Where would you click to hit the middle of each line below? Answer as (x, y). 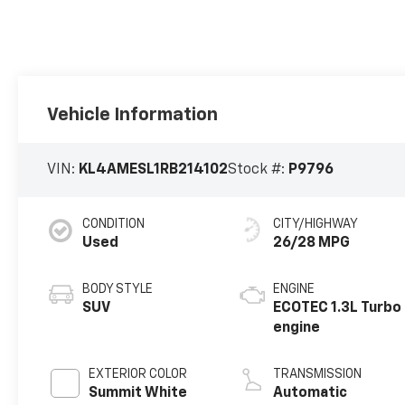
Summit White (138, 393)
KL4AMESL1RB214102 (154, 170)
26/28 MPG (312, 243)
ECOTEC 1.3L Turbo (338, 308)
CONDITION (114, 224)
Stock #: (259, 170)
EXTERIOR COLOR (138, 374)
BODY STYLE (118, 289)
